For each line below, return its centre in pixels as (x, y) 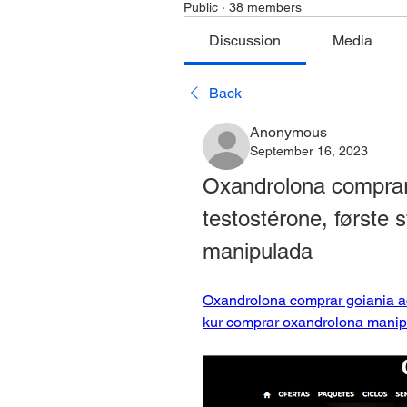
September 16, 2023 (309, 151)
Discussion (245, 40)
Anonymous (288, 132)
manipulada (258, 251)
